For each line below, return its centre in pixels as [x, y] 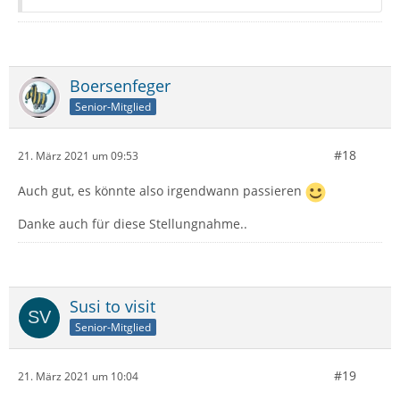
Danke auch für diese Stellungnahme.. [133, 224]
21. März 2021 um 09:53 [78, 155]
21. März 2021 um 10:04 [78, 376]
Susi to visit [112, 307]
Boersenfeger [120, 86]
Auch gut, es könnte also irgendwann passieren [162, 191]
